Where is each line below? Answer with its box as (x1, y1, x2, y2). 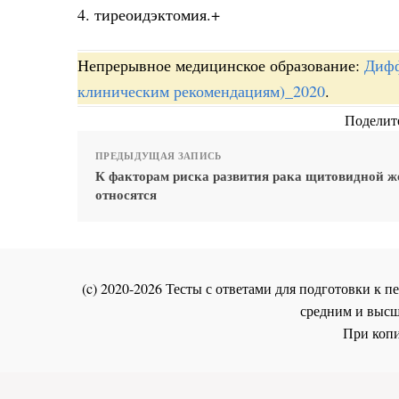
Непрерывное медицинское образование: (77, 54, 364, 77)
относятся (95, 184, 157, 205)
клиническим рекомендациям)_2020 (77, 80, 325, 102)
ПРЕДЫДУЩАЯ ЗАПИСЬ (95, 149, 222, 164)
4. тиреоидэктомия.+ (77, 3, 220, 25)
